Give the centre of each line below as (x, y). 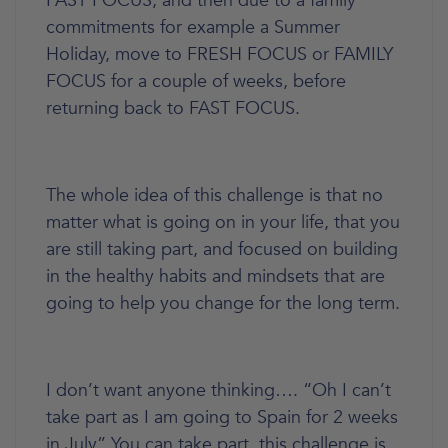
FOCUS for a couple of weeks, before (196, 81)
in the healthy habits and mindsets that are (215, 276)
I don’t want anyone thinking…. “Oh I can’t (218, 390)
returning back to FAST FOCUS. (173, 108)
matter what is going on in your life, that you (223, 222)
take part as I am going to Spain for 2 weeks (222, 417)
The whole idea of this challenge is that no (214, 195)
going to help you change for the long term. (223, 303)
